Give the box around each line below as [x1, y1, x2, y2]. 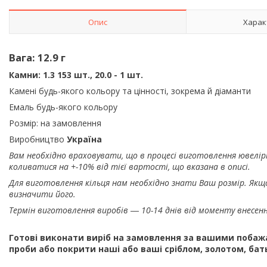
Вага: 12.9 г [9, 50, 66, 64]
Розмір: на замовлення [9, 117, 101, 129]
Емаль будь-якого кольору [9, 101, 117, 113]
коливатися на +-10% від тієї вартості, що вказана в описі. [9, 160, 253, 172]
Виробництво [9, 133, 67, 145]
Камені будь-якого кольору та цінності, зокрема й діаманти [9, 85, 251, 97]
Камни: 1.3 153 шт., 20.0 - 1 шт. [9, 69, 143, 80]
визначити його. [9, 188, 76, 200]
